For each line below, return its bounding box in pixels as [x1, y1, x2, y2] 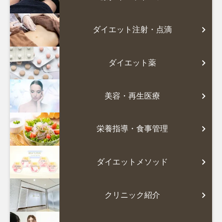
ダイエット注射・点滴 [92, 25, 172, 34]
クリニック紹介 [104, 190, 160, 199]
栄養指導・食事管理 [96, 124, 168, 133]
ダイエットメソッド [96, 157, 168, 166]
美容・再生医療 [104, 91, 160, 100]
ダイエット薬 [108, 58, 156, 67]
